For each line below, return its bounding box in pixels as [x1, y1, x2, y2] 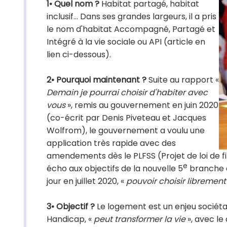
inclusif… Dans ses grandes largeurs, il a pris [47, 11, 216, 22]
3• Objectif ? [47, 201, 95, 212]
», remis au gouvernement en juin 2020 [65, 99, 218, 111]
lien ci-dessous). [47, 49, 111, 60]
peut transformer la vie [94, 213, 185, 225]
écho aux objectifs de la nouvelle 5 [47, 163, 183, 174]
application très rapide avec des [47, 137, 176, 149]
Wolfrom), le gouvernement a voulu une [47, 125, 205, 136]
